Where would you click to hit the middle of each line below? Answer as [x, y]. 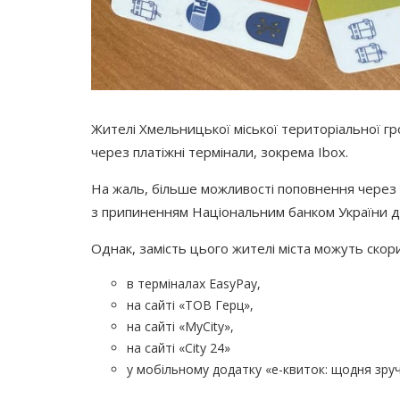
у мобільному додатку [194, 369]
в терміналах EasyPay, [194, 283]
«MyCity [201, 326]
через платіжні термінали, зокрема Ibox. [220, 151]
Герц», [233, 304]
